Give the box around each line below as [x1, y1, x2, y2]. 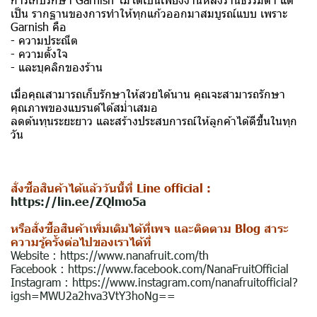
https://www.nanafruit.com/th [60, 247, 209, 263]
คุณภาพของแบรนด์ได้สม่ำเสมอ [11, 99, 158, 115]
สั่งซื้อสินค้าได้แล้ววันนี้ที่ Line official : [11, 180, 211, 195]
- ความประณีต [11, 32, 78, 47]
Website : [11, 247, 60, 263]
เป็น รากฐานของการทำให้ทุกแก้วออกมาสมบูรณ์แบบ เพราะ [11, 5, 287, 21]
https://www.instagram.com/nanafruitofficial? [72, 274, 298, 289]
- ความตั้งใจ [11, 45, 68, 61]
